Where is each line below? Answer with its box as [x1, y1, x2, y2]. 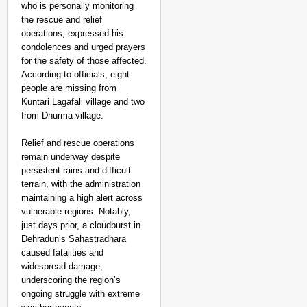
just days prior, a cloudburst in [21, 220, 140, 230]
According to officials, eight [21, 69, 130, 79]
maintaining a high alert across [21, 193, 143, 203]
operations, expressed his [21, 28, 123, 38]
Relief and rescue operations [21, 138, 134, 148]
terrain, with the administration [21, 179, 140, 189]
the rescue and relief [21, 14, 102, 25]
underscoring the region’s [21, 275, 121, 285]
